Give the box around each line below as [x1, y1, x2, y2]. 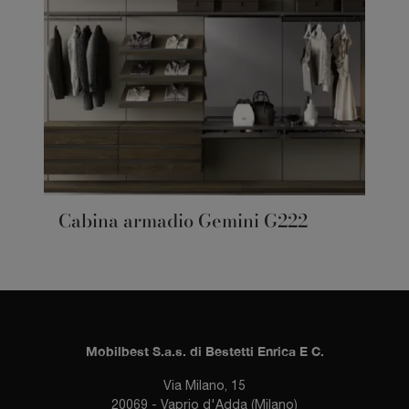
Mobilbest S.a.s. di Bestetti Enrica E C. [85, 343, 324, 360]
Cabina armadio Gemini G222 [58, 206, 308, 236]
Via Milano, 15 [163, 378, 246, 393]
